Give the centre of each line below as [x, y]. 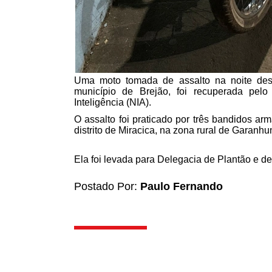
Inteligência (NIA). [113, 102]
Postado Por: [107, 186]
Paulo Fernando [182, 186]
